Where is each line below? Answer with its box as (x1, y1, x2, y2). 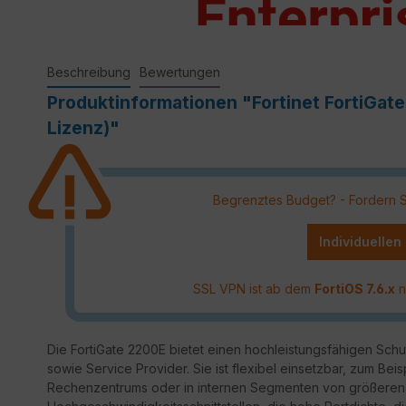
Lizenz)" (47, 116, 120, 139)
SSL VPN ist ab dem (193, 281, 314, 297)
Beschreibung (47, 63, 130, 80)
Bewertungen (140, 63, 220, 80)
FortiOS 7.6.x (314, 281, 395, 297)
